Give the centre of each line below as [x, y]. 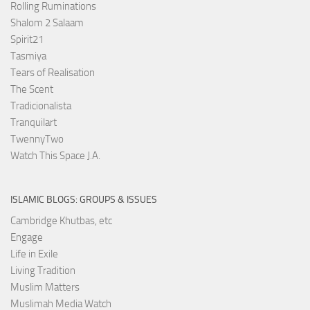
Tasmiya [28, 56]
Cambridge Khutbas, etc [61, 220]
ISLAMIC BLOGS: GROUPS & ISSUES [84, 199]
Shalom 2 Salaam [47, 22]
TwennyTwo [37, 139]
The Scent [32, 89]
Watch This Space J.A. [55, 155]
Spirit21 [27, 39]
